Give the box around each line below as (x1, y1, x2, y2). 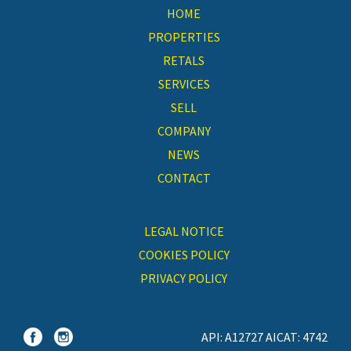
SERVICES (157, 76, 210, 92)
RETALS (163, 52, 204, 68)
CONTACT (157, 170, 211, 186)
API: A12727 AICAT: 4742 (201, 329, 327, 345)
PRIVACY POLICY (140, 270, 227, 286)
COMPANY (157, 123, 211, 139)
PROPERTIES (147, 29, 220, 45)
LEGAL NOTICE (143, 223, 224, 239)
